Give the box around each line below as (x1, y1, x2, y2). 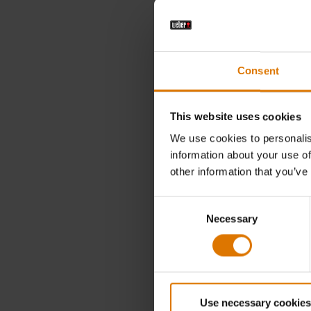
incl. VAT (271, 56, 300, 67)
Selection (153, 215, 196, 227)
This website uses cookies (169, 110, 301, 123)
